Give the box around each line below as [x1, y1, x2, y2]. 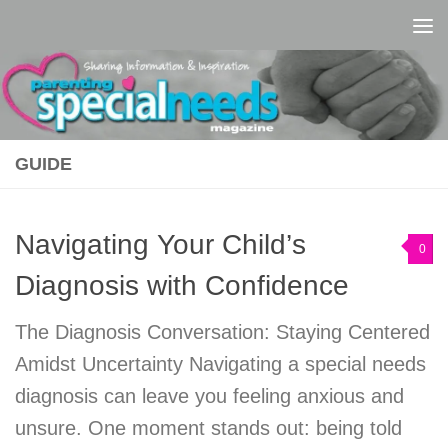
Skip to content [27, 19, 172, 41]
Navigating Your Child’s [15, 228, 306, 260]
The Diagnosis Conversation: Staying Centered [15, 320, 430, 343]
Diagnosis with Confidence [15, 269, 349, 301]
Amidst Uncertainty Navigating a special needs [15, 352, 426, 375]
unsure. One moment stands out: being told [15, 416, 402, 439]
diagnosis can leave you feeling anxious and [15, 384, 404, 407]
